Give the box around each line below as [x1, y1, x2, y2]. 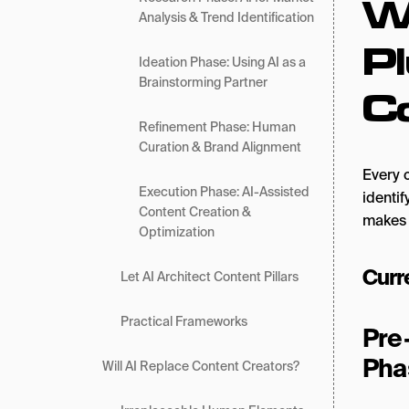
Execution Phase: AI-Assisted [139, 184, 309, 200]
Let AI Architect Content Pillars [121, 268, 299, 285]
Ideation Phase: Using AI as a [139, 54, 306, 70]
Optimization [139, 224, 217, 240]
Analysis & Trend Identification [139, 9, 314, 26]
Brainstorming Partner [139, 74, 270, 90]
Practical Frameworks [121, 313, 247, 330]
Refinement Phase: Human [139, 119, 296, 135]
